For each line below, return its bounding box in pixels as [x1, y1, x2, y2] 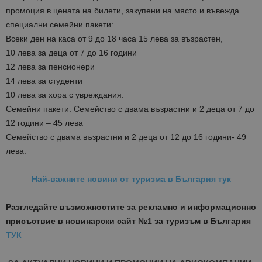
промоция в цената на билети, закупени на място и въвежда [6, 6, 239, 16]
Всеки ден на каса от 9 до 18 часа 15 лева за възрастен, [6, 34, 223, 44]
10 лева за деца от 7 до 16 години [6, 48, 137, 58]
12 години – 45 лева [6, 118, 83, 128]
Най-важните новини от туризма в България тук [31, 174, 231, 184]
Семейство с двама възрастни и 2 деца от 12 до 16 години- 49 [6, 132, 246, 142]
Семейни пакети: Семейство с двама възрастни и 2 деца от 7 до [6, 104, 254, 114]
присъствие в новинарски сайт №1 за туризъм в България [6, 216, 251, 226]
